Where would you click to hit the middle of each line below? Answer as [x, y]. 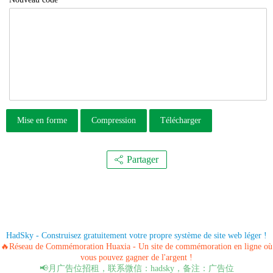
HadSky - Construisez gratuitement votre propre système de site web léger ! [136, 236]
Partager [142, 159]
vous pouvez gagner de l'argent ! [136, 257]
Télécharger [181, 120]
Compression [114, 120]
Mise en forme [42, 120]
